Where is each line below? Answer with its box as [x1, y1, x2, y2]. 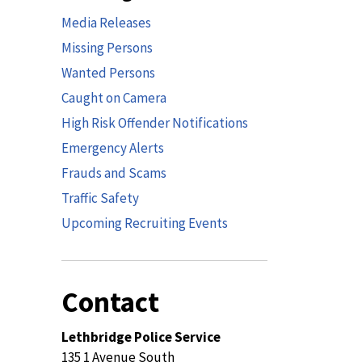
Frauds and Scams [61, 164, 166, 182]
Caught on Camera [61, 89, 166, 107]
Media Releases [61, 14, 151, 32]
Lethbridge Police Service [61, 328, 221, 346]
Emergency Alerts [61, 139, 164, 157]
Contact [61, 284, 159, 320]
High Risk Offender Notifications [61, 114, 248, 132]
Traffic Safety [61, 189, 139, 207]
